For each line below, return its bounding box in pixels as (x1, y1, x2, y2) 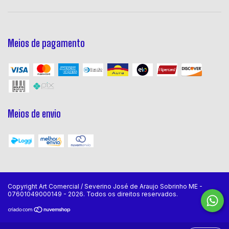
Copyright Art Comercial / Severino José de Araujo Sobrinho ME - (8, 182, 202, 191)
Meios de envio (8, 107, 61, 120)
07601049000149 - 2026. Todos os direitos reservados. (8, 190, 178, 198)
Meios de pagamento (8, 36, 85, 49)
